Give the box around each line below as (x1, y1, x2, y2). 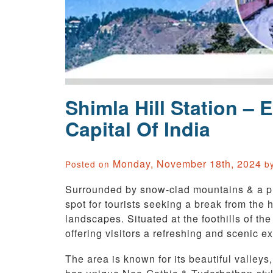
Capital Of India (65, 115, 210, 143)
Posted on (65, 158, 110, 171)
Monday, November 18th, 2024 (110, 157, 264, 171)
